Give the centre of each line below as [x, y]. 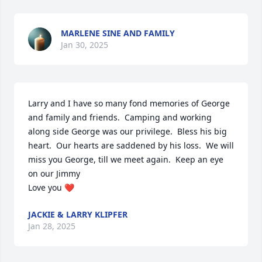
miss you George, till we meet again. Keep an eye [126, 159]
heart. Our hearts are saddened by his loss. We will [131, 145]
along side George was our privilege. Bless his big [127, 131]
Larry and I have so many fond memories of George [129, 103]
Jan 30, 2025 [85, 45]
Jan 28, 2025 [52, 226]
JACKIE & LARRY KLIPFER [78, 214]
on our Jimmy [55, 173]
